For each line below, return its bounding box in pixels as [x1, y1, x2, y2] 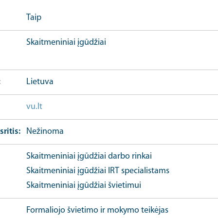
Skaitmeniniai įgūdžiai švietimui [26, 181, 141, 190]
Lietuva [26, 77, 54, 87]
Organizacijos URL [47, 102, 113, 111]
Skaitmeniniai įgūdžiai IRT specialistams [26, 166, 169, 176]
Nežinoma [26, 127, 64, 136]
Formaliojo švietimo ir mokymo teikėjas [26, 206, 168, 215]
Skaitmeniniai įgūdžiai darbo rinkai [26, 152, 152, 161]
